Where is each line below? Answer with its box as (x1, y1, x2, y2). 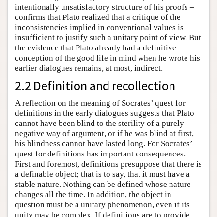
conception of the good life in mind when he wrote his (15, 53, 200, 63)
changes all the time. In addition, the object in (15, 190, 171, 200)
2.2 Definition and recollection (15, 77, 175, 94)
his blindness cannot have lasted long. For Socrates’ (15, 139, 192, 149)
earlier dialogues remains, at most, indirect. (15, 63, 163, 73)
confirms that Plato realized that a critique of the (15, 13, 181, 22)
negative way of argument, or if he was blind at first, (15, 129, 194, 139)
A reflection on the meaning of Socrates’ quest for (15, 98, 186, 108)
